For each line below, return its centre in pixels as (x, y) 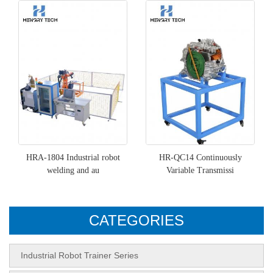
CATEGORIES (136, 221)
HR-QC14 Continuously (200, 158)
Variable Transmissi (200, 171)
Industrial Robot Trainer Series (80, 256)
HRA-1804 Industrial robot (73, 158)
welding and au (73, 171)
